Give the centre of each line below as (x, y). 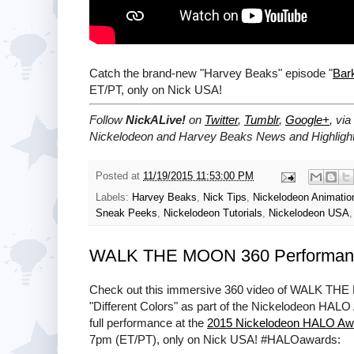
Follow (107, 119)
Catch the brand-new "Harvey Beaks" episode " (211, 73)
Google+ (307, 119)
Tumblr (262, 119)
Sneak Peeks (126, 214)
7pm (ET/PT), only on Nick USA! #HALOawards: (215, 340)
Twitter (221, 119)
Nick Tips (225, 198)
